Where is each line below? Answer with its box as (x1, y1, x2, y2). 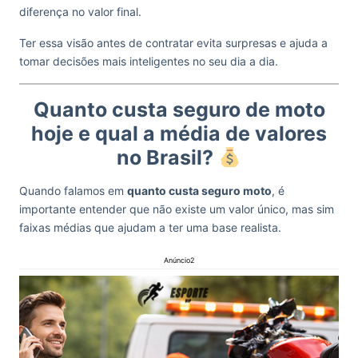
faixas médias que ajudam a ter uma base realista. (19, 221, 281, 234)
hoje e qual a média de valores (31, 121, 327, 145)
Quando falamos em (19, 184, 127, 197)
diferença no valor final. (19, 5, 145, 18)
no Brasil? (117, 145, 219, 169)
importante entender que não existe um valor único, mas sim (19, 202, 334, 216)
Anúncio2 (164, 256, 194, 265)
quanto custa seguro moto (127, 184, 272, 197)
